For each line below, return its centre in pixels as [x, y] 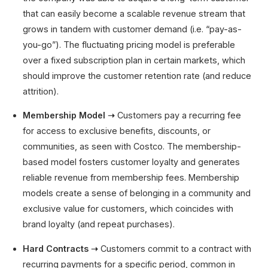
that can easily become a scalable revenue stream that [134, 14]
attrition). [41, 92]
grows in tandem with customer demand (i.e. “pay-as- [133, 29]
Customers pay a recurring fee [178, 115]
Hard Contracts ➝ [61, 248]
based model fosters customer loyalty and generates [132, 162]
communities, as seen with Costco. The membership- [132, 147]
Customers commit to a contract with [175, 248]
